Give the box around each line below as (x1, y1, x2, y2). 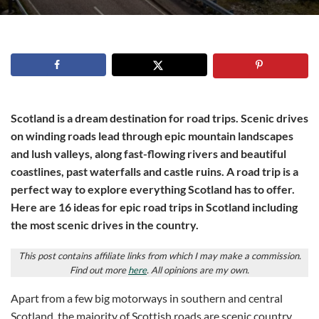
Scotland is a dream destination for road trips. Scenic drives (11, 111, 308, 125)
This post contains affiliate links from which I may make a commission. (18, 249, 301, 261)
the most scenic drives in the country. (11, 218, 199, 232)
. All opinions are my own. (147, 263, 249, 276)
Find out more (70, 263, 128, 276)
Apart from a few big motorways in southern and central (11, 291, 283, 305)
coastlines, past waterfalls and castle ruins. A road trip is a (11, 164, 298, 179)
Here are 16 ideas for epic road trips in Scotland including (11, 200, 298, 214)
